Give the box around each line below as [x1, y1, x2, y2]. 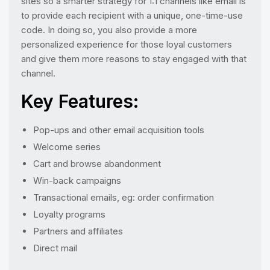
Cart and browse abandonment [33, 158, 161, 169]
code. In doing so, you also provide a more [21, 24, 197, 36]
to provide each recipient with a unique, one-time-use [21, 10, 243, 21]
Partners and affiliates [33, 225, 123, 237]
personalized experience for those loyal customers [21, 39, 232, 50]
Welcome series [33, 141, 101, 152]
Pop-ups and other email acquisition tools [33, 124, 204, 136]
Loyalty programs [33, 209, 105, 220]
